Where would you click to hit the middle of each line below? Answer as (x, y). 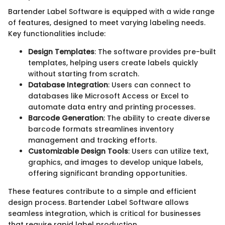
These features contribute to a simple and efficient (102, 192)
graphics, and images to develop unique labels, (116, 162)
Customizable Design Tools (78, 151)
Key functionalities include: (57, 34)
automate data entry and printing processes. (112, 107)
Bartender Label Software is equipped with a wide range (111, 12)
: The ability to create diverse (157, 118)
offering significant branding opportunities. (107, 174)
